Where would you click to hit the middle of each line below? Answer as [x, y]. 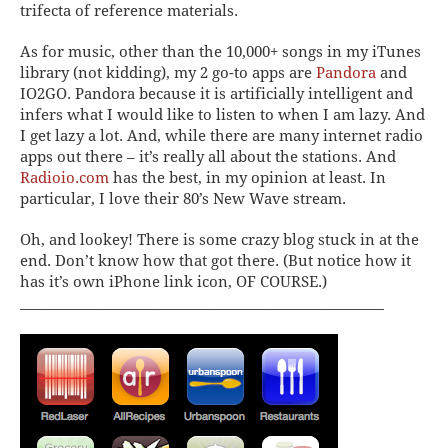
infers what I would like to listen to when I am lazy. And [222, 114]
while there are [220, 135]
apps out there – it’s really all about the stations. [193, 156]
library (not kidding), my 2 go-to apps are [168, 72]
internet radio [371, 135]
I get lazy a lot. [73, 135]
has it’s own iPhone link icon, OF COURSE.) [173, 281]
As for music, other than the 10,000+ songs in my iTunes [220, 51]
